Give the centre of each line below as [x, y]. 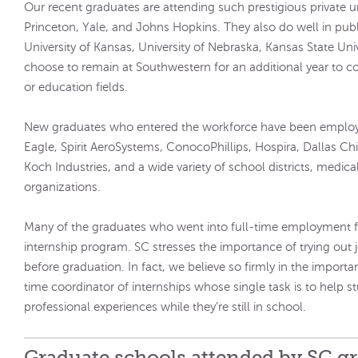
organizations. [63, 187]
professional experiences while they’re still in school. [165, 307]
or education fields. [76, 87]
